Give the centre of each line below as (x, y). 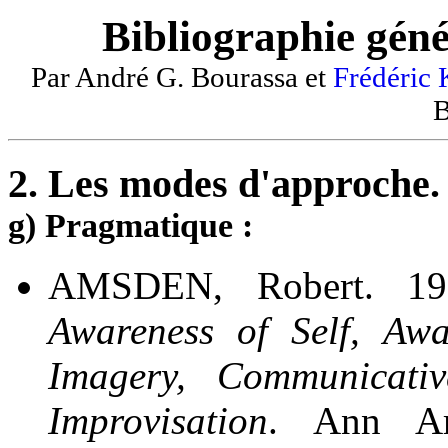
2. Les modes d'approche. (224, 183)
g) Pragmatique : (130, 225)
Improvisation (158, 421)
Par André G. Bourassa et (181, 77)
